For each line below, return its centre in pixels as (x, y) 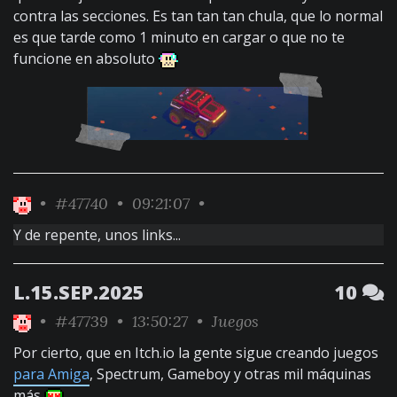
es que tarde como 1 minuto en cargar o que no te (179, 37)
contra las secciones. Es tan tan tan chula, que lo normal (198, 16)
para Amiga (51, 374)
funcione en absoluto (86, 58)
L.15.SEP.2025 (79, 292)
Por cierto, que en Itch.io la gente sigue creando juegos (196, 353)
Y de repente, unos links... (97, 235)
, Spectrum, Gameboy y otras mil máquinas (230, 374)
